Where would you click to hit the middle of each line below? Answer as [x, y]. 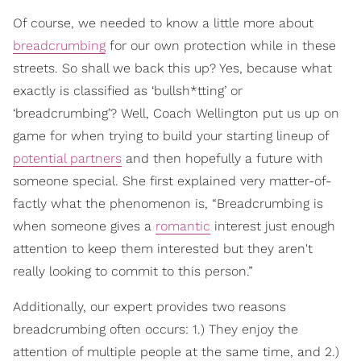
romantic [183, 226]
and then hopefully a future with [222, 159]
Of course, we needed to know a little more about [163, 23]
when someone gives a [84, 226]
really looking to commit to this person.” [133, 272]
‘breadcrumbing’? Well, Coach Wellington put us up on [176, 114]
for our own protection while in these [221, 46]
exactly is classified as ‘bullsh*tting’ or [128, 91]
